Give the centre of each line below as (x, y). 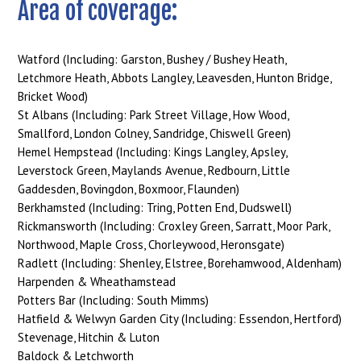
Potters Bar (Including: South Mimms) (114, 300)
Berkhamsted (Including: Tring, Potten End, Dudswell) (155, 207)
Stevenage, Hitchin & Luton (89, 337)
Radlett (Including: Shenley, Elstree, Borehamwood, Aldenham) (180, 263)
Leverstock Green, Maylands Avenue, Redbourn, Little (154, 170)
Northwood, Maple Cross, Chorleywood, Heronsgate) (151, 244)
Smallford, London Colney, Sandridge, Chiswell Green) (155, 133)
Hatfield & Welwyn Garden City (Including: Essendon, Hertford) (180, 318)
